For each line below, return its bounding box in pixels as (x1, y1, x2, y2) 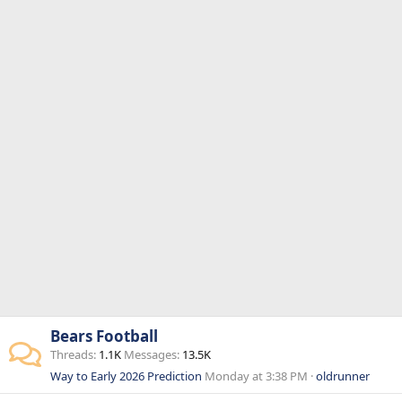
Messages (124, 346, 177, 363)
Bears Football (50, 326, 158, 346)
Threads (50, 346, 93, 363)
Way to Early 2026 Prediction (50, 368, 202, 384)
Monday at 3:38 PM (205, 368, 308, 384)
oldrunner (316, 368, 370, 384)
